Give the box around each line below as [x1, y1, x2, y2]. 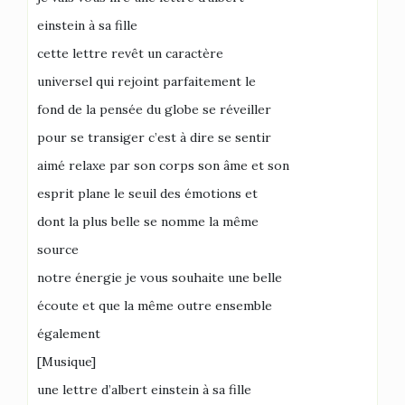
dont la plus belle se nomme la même [37, 213, 259, 230]
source [37, 241, 79, 258]
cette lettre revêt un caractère [37, 45, 223, 61]
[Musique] [37, 353, 96, 370]
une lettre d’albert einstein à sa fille [37, 381, 251, 398]
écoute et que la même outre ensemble [37, 297, 272, 314]
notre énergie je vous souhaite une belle [37, 269, 282, 286]
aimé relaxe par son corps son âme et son [37, 157, 289, 174]
